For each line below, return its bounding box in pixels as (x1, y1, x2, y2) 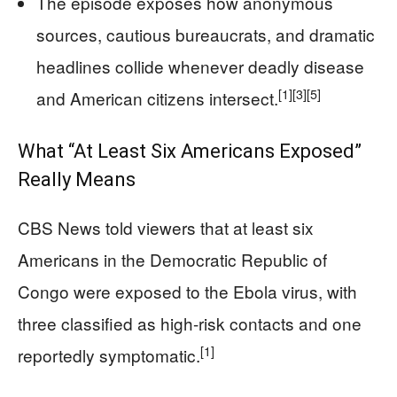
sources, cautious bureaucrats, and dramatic (36, 21, 375, 46)
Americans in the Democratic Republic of (18, 246, 327, 271)
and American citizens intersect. (36, 85, 278, 110)
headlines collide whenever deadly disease (36, 53, 364, 78)
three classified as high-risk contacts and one (18, 310, 362, 335)
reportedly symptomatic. (18, 342, 200, 367)
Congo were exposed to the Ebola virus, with (18, 278, 357, 303)
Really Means (18, 167, 136, 191)
